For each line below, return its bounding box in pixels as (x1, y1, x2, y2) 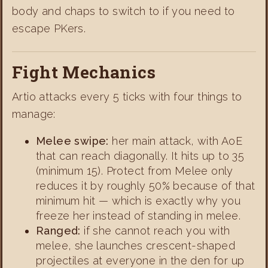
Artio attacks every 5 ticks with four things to (12, 90, 242, 103)
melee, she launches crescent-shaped (36, 239, 235, 252)
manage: (12, 107, 56, 120)
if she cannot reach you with (80, 224, 230, 237)
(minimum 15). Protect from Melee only (36, 164, 233, 177)
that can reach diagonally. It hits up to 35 (36, 149, 245, 162)
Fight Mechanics (12, 60, 156, 83)
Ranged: (36, 224, 81, 237)
